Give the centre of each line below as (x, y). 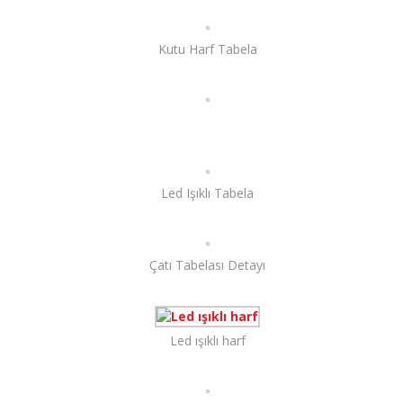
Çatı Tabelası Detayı (208, 265)
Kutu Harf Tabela (207, 49)
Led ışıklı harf (207, 340)
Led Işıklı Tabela (208, 193)
